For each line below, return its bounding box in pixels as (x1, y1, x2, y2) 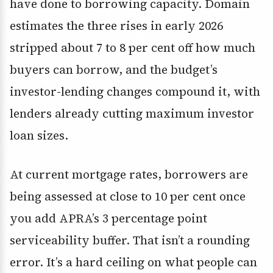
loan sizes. (10, 127, 68, 144)
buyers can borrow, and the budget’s (10, 62, 218, 78)
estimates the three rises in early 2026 (10, 18, 223, 34)
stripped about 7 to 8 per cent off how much (10, 40, 255, 56)
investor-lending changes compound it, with (10, 83, 260, 100)
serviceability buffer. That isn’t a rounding (10, 232, 250, 249)
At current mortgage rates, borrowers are (10, 166, 248, 183)
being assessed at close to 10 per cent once (10, 188, 246, 205)
